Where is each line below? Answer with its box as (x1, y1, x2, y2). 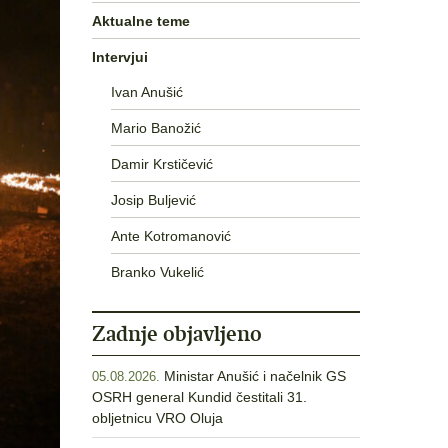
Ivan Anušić (110, 83, 183, 100)
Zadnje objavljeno (92, 320, 262, 347)
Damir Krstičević (110, 155, 213, 172)
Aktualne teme (92, 12, 190, 29)
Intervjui (92, 48, 148, 65)
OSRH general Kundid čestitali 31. (92, 389, 307, 405)
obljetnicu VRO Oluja (92, 410, 223, 426)
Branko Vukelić (110, 263, 204, 280)
